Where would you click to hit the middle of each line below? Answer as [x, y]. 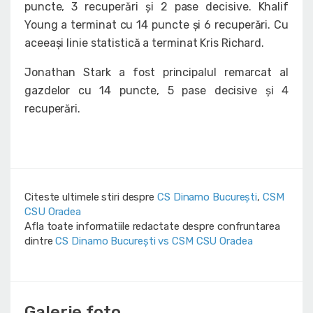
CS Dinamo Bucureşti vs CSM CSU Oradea [154, 241]
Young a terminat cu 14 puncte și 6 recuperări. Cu [156, 25]
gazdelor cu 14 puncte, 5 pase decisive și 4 [156, 91]
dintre [40, 241]
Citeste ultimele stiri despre [91, 197]
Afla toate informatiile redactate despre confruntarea [152, 227]
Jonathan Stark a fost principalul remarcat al [156, 73]
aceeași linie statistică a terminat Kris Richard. [145, 43]
